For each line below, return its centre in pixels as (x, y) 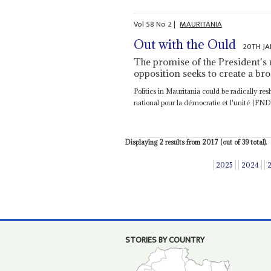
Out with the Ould (185, 45)
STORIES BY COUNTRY (165, 240)
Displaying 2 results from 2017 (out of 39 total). (196, 142)
